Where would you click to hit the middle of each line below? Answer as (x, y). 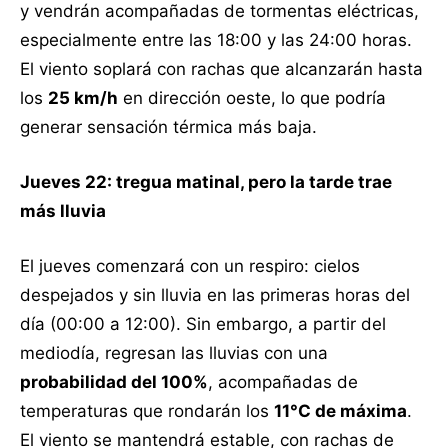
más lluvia (63, 210)
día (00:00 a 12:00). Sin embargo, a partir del (203, 323)
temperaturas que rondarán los (147, 410)
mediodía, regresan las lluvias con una (174, 352)
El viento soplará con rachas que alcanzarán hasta (221, 68)
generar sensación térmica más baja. (168, 126)
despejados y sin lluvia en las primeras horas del (215, 294)
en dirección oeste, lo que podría (252, 97)
